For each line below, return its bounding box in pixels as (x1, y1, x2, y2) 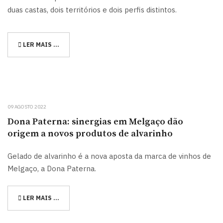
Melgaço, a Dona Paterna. (7, 163, 96, 173)
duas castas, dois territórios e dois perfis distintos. (7, 5, 181, 14)
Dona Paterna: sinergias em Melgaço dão (7, 115, 183, 127)
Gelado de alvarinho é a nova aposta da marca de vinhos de (7, 151, 211, 161)
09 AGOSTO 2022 (7, 103, 46, 110)
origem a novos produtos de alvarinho (7, 127, 173, 139)
